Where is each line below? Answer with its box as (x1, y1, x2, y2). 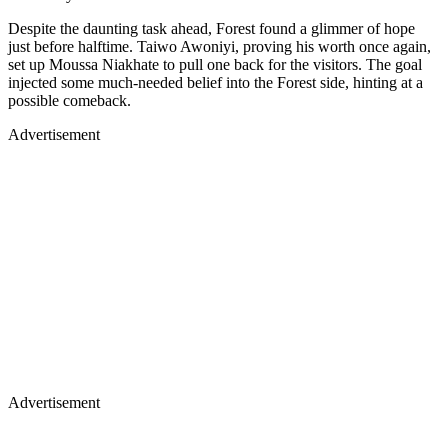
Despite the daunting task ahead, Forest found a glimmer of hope (8, 20, 415, 38)
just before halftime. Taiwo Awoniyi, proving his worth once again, (8, 38, 431, 56)
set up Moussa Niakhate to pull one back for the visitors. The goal (8, 56, 422, 74)
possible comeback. (8, 92, 131, 110)
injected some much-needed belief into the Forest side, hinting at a (8, 74, 423, 92)
